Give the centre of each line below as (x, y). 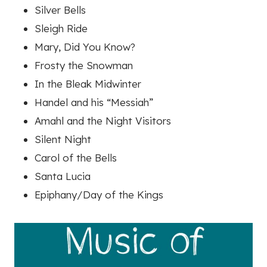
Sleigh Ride (61, 29)
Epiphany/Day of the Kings (99, 195)
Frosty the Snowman (84, 66)
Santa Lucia (63, 176)
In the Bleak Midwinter (88, 84)
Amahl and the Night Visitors (103, 121)
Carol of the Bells (76, 158)
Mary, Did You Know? (85, 47)
